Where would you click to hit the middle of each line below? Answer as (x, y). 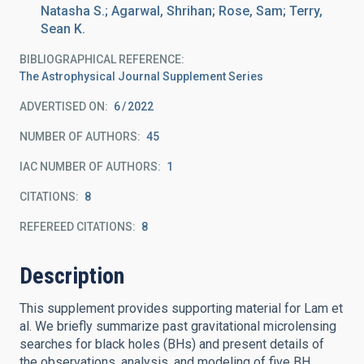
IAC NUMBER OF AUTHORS (89, 167)
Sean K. (63, 29)
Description (72, 276)
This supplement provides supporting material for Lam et (181, 308)
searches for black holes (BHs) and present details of (172, 344)
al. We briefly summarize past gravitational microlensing (178, 326)
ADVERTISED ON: (64, 106)
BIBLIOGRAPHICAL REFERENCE (100, 59)
